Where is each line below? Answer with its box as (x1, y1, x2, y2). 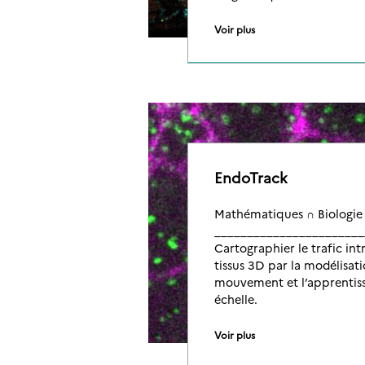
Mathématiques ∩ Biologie (214, 205, 363, 222)
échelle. (214, 291, 257, 307)
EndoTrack (214, 167, 288, 187)
